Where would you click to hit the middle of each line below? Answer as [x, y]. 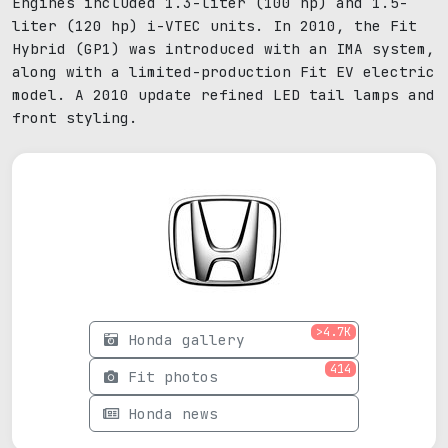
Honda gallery [186, 340]
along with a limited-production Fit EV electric [223, 72]
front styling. [75, 118]
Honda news [173, 414]
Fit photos [173, 377]
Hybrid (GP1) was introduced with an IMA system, [223, 49]
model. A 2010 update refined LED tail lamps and [223, 95]
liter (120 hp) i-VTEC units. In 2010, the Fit [214, 26]
